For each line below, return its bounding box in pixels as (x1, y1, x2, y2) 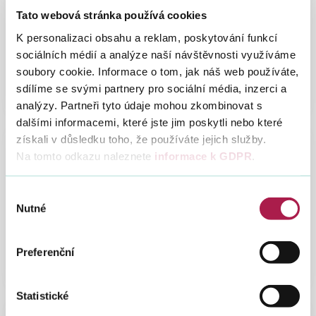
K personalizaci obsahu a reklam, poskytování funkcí (16, 31, 278, 44)
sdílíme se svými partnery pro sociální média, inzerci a (16, 82, 287, 95)
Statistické (16, 289, 69, 302)
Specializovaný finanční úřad (75, 31, 241, 47)
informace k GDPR (151, 150, 252, 162)
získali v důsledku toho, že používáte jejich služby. (16, 133, 269, 145)
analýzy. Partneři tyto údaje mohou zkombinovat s (16, 99, 262, 111)
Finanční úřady (116, 205, 200, 220)
